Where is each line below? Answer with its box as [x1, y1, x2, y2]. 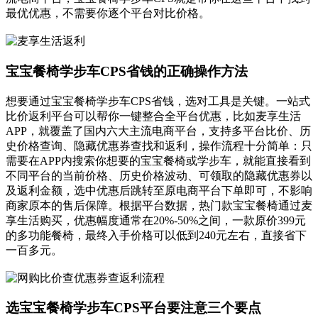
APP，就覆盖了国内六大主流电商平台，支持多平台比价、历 [6, 124, 311, 137]
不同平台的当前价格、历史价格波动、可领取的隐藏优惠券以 [6, 169, 312, 182]
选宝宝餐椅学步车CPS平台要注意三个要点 [6, 300, 261, 316]
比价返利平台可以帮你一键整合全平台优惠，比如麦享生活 [6, 109, 301, 122]
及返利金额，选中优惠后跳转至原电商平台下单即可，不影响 [6, 184, 312, 197]
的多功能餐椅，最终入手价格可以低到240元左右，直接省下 [6, 229, 307, 241]
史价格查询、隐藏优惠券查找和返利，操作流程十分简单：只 [6, 139, 312, 152]
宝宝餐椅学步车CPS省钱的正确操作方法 [6, 63, 248, 79]
